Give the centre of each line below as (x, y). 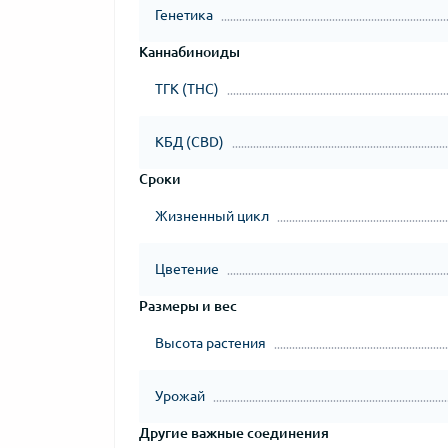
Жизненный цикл (212, 216)
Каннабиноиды (189, 52)
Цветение (187, 269)
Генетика (184, 15)
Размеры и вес (188, 306)
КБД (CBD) (189, 142)
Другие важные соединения (234, 433)
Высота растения (210, 343)
